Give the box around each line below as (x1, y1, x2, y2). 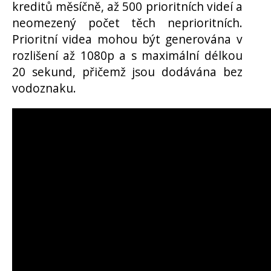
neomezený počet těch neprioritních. (12, 15, 243, 31)
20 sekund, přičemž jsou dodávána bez (12, 64, 243, 80)
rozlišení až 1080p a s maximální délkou (12, 47, 243, 64)
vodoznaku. (12, 80, 76, 97)
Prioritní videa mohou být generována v (12, 31, 243, 48)
